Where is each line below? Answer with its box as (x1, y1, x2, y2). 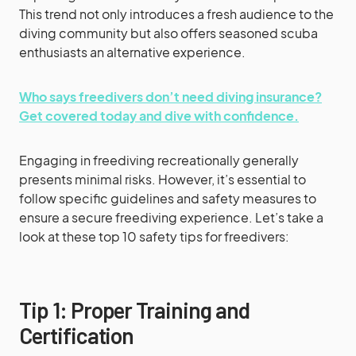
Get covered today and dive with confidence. (19, 107, 299, 124)
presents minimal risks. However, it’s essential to (19, 171, 306, 188)
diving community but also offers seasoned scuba (19, 25, 318, 41)
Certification (19, 322, 134, 349)
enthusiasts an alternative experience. (19, 44, 246, 60)
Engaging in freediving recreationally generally (19, 152, 299, 168)
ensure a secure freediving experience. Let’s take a (19, 209, 323, 226)
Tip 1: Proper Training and (19, 296, 250, 323)
